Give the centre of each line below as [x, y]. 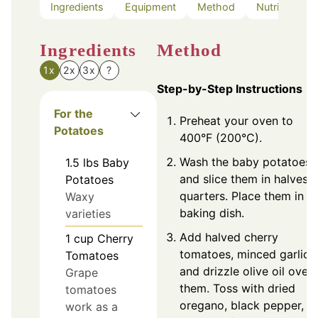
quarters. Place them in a [247, 196]
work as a [92, 307]
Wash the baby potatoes [245, 161]
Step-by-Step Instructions [230, 88]
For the [73, 114]
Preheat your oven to [236, 120]
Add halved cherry [229, 237]
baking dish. [212, 213]
